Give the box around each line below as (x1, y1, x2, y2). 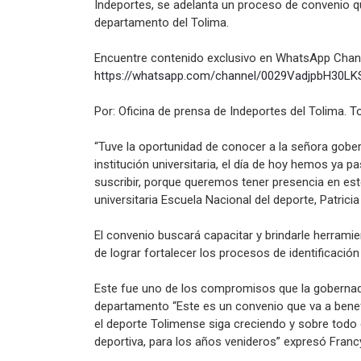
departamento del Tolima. (94, 15, 229, 31)
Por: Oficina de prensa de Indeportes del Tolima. (94, 104, 350, 119)
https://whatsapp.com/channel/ (94, 68, 261, 84)
